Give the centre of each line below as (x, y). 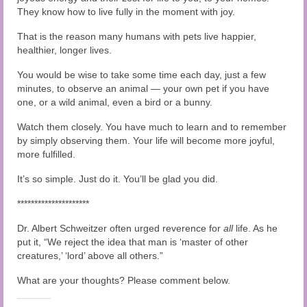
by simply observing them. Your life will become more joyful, (146, 140)
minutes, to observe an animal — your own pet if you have (143, 88)
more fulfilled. (46, 154)
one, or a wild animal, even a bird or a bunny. (115, 102)
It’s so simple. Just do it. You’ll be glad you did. (118, 179)
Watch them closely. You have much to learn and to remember (152, 126)
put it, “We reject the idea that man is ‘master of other (133, 242)
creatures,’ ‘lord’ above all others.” (90, 255)
